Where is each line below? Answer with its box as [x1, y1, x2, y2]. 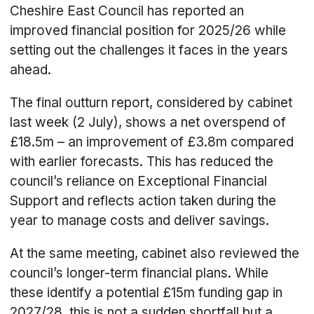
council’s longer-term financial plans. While [10, 265, 269, 282]
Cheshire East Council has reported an [10, 3, 245, 20]
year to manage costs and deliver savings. [10, 212, 273, 229]
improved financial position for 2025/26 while [10, 22, 287, 39]
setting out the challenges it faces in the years [10, 42, 289, 59]
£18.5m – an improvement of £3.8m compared [10, 134, 294, 151]
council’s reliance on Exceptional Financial [10, 173, 268, 190]
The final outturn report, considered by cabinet [10, 95, 293, 111]
